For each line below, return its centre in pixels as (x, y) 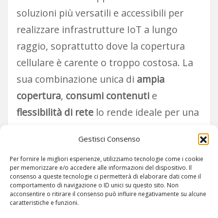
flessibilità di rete (55, 112)
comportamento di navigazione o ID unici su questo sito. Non (94, 185)
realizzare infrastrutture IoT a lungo (97, 29)
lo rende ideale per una (146, 112)
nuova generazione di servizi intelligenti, (106, 128)
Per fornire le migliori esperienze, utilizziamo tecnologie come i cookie (107, 159)
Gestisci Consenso (109, 139)
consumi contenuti (107, 95)
